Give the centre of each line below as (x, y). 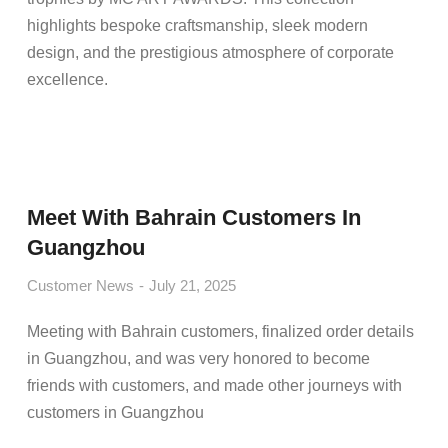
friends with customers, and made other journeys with (214, 385)
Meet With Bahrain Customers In (193, 217)
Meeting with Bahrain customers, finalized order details (220, 331)
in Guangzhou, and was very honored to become (198, 358)
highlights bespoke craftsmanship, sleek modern (197, 25)
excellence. (67, 79)
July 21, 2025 (192, 285)
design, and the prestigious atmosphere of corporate (210, 52)
